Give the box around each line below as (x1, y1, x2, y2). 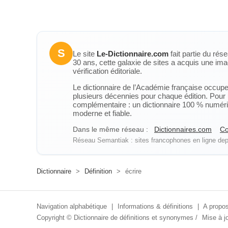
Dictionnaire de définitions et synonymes (74, 214, 193, 221)
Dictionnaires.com (154, 125, 212, 133)
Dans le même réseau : (73, 125, 148, 133)
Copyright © (37, 214, 74, 221)
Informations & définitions (118, 203, 193, 210)
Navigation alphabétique (37, 203, 107, 210)
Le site (73, 49, 97, 58)
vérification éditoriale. (73, 67, 142, 75)
